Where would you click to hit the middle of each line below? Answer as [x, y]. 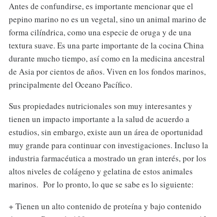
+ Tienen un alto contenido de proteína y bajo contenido [105, 206]
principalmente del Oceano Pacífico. [70, 84]
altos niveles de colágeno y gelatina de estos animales [101, 171]
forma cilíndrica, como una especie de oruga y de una [100, 32]
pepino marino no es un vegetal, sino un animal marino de [107, 19]
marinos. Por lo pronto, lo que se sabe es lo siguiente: [101, 185]
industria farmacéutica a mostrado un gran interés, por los [107, 158]
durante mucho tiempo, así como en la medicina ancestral [107, 58]
